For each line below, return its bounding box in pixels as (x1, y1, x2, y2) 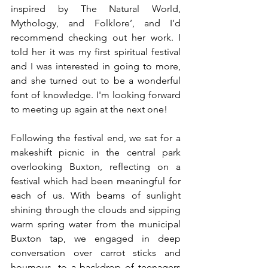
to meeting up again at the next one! (11, 103, 167, 115)
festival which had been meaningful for (11, 175, 181, 187)
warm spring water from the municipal (11, 218, 181, 230)
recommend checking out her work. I (11, 31, 181, 43)
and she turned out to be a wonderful (11, 74, 181, 86)
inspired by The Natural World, (11, 2, 181, 14)
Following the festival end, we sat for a (11, 132, 181, 144)
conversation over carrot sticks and (11, 246, 181, 258)
